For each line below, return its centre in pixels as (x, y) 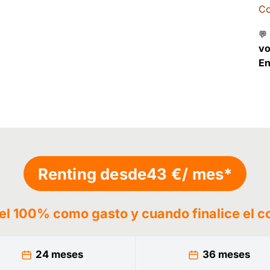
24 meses (59, 255)
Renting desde (92, 174)
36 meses (226, 255)
